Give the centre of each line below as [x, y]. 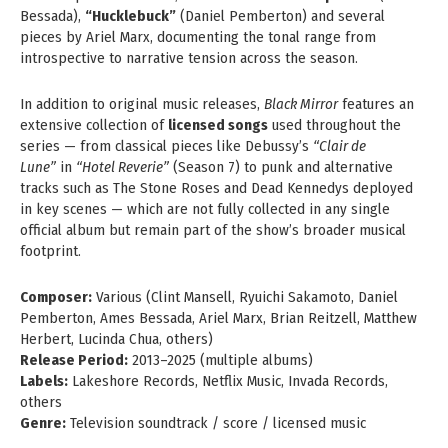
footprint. [50, 250]
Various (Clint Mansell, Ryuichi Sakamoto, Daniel [245, 296]
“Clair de [339, 145]
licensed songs [218, 124]
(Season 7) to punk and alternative [281, 166]
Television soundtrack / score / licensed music [216, 422]
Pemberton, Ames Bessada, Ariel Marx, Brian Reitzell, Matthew [218, 317]
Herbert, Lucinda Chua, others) [118, 338]
